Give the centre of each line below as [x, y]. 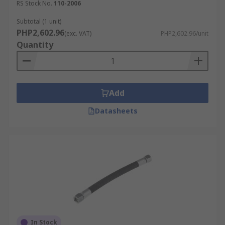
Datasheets [116, 111]
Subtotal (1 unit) [39, 21]
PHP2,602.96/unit [185, 33]
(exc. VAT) [78, 33]
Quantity [35, 45]
